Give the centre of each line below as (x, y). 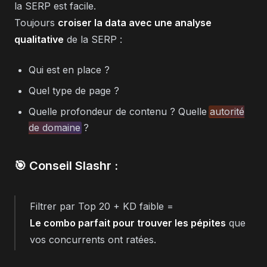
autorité (227, 111)
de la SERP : (93, 39)
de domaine (55, 127)
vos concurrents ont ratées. (93, 239)
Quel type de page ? (74, 90)
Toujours (36, 22)
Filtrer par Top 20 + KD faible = (102, 206)
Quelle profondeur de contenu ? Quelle (119, 111)
